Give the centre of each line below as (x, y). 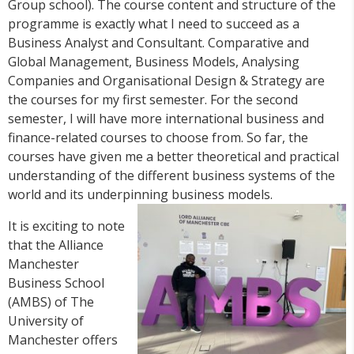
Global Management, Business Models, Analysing (154, 62)
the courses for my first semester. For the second (153, 100)
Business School (56, 283)
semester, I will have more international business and (166, 119)
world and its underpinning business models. (140, 195)
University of (46, 321)
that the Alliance (56, 245)
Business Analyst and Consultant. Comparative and (158, 43)
